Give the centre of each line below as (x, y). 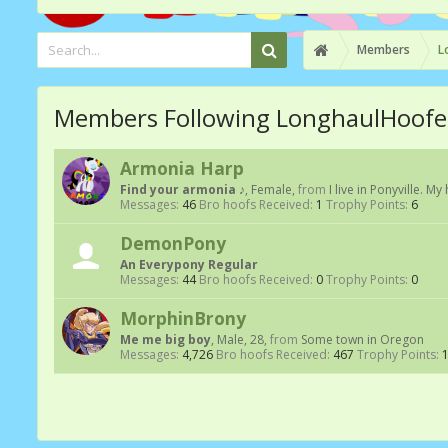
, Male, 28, (240, 339)
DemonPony (173, 243)
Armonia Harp (182, 168)
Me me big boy (165, 339)
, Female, (271, 189)
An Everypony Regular (189, 264)
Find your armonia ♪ (182, 189)
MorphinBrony (183, 318)
